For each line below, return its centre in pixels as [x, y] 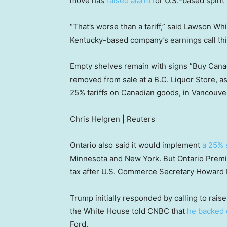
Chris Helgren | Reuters [112, 119]
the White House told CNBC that [128, 211]
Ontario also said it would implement [136, 145]
